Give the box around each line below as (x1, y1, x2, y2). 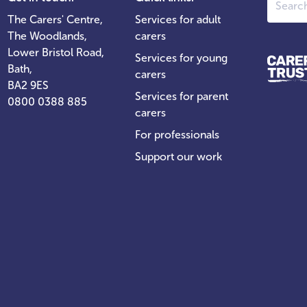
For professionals (134, 128, 219, 141)
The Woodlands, (8, 29, 87, 42)
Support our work (134, 150, 222, 163)
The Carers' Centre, (8, 13, 103, 26)
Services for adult (134, 13, 221, 26)
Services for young (134, 51, 228, 64)
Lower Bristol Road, (8, 46, 104, 59)
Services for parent (134, 90, 228, 103)
